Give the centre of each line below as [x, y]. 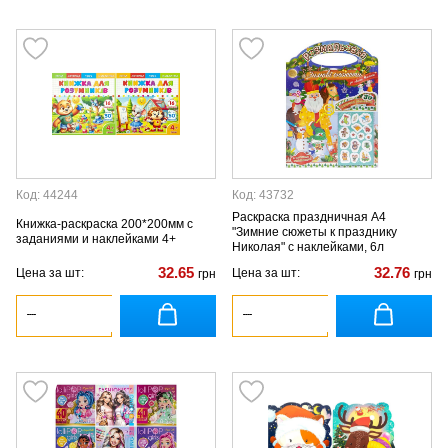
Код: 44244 [47, 195]
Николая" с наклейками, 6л [308, 246]
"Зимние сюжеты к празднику [314, 231]
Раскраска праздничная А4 [309, 216]
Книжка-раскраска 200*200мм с [104, 224]
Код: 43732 [263, 195]
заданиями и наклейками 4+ [96, 239]
